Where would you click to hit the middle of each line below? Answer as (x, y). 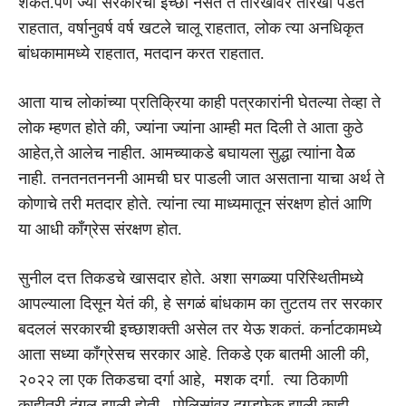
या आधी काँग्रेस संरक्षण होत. (100, 229)
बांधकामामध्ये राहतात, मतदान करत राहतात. (141, 53)
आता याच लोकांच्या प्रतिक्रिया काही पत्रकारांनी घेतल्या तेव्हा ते (199, 102)
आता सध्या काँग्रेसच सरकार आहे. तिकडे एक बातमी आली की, (194, 354)
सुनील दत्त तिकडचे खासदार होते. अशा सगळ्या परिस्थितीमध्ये (191, 278)
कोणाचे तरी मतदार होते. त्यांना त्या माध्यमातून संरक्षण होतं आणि (195, 203)
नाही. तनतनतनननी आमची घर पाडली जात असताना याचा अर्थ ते (201, 178)
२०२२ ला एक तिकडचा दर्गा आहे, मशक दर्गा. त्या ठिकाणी (183, 379)
